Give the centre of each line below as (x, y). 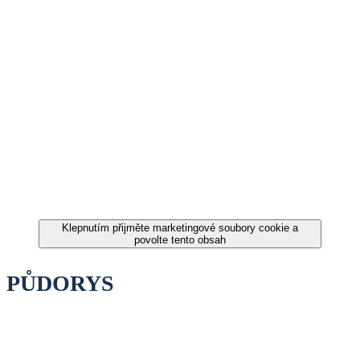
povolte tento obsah (180, 239)
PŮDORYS (60, 283)
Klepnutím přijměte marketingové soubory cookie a (180, 227)
